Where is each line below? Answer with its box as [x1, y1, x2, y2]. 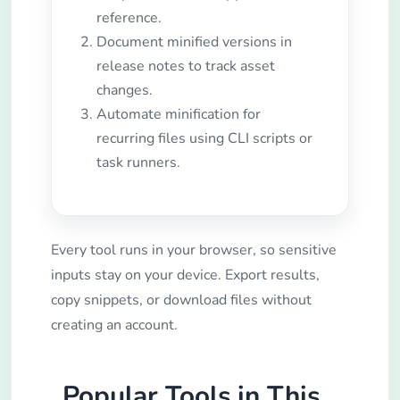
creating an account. [51, 315, 178, 336]
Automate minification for [96, 104, 261, 124]
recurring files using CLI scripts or [96, 128, 312, 148]
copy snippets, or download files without [51, 290, 312, 311]
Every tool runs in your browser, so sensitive [51, 240, 337, 261]
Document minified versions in [96, 31, 292, 52]
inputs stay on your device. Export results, [51, 265, 320, 286]
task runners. [96, 152, 180, 172]
